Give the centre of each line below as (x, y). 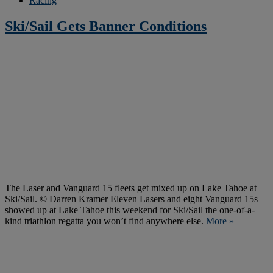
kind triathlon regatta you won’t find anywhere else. (105, 221)
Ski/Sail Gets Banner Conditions (106, 26)
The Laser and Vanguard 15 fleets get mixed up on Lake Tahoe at (131, 188)
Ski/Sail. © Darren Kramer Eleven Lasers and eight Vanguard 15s (131, 199)
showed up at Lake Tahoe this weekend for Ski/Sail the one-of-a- (130, 210)
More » (220, 221)
